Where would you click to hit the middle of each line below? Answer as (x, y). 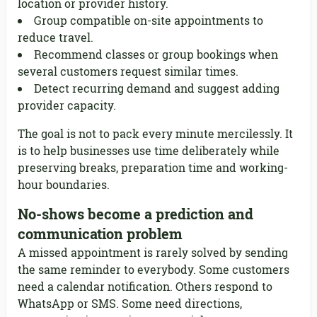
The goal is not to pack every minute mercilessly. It (155, 134)
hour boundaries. (64, 185)
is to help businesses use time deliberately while (149, 151)
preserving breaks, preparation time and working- (153, 168)
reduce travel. (56, 38)
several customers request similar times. (128, 71)
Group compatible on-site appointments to (149, 21)
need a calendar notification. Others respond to (145, 287)
